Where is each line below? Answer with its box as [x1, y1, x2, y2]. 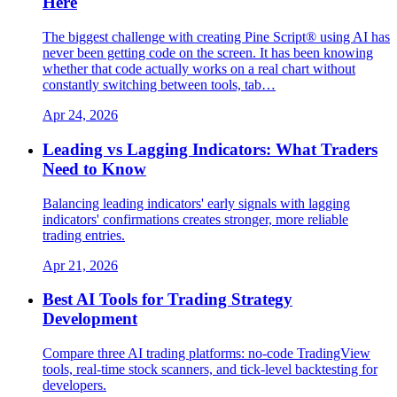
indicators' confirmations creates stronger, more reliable [43, 211, 348, 227]
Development [43, 309, 137, 329]
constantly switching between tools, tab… [43, 77, 276, 93]
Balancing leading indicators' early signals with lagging [43, 195, 350, 211]
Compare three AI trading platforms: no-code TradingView [43, 346, 370, 362]
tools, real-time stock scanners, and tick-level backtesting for [43, 362, 378, 378]
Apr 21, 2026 [43, 257, 118, 273]
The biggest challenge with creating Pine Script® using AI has [43, 29, 390, 45]
